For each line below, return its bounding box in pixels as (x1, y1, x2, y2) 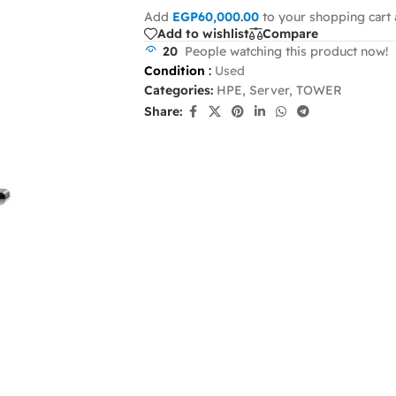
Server (249, 81, 289, 98)
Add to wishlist (157, 26, 249, 42)
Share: (144, 103, 182, 120)
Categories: (144, 81, 213, 98)
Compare (263, 26, 318, 42)
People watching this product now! (185, 42, 388, 59)
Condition (144, 62, 205, 79)
